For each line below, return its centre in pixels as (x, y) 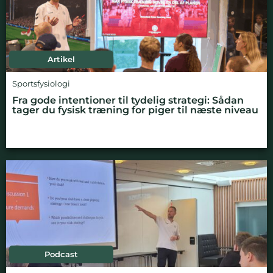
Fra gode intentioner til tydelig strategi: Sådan (128, 100)
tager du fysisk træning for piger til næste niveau (135, 110)
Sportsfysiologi (41, 83)
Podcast (62, 254)
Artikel (62, 59)
